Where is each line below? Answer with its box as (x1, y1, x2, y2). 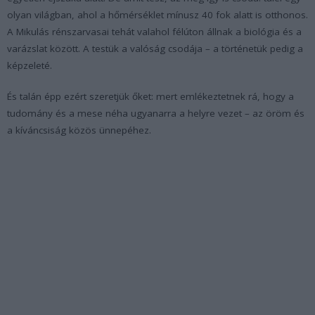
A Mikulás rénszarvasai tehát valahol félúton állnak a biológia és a (7, 25, 302, 38)
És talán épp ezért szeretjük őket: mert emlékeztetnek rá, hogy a (7, 89, 294, 103)
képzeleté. (7, 58, 52, 72)
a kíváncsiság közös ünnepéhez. (7, 123, 151, 136)
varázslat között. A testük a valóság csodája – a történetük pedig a (7, 41, 303, 55)
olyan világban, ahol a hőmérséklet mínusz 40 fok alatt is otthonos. (7, 8, 308, 21)
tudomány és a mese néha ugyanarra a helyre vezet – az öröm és (7, 106, 304, 120)
